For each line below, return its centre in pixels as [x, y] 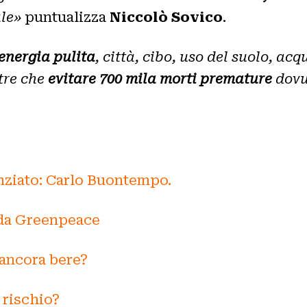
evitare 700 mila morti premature [160, 78]
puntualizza [67, 17]
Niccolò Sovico [166, 17]
